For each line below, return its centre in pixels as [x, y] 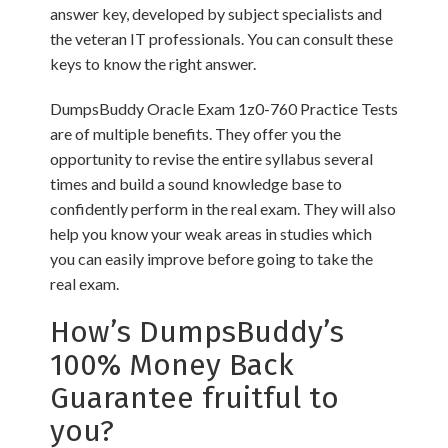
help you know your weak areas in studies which [211, 233]
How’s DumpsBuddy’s [197, 332]
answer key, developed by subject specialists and [216, 13]
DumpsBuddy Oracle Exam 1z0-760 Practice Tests [224, 108]
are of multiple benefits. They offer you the [195, 133]
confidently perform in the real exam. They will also [223, 208]
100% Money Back [172, 365]
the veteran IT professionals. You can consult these [221, 38]
